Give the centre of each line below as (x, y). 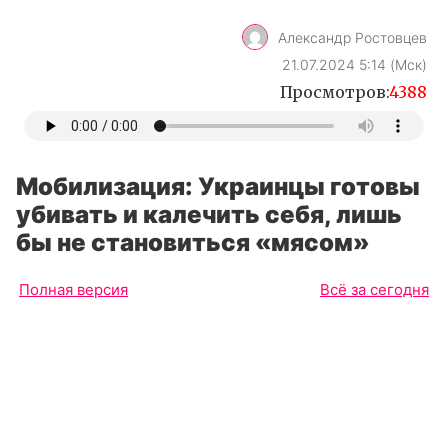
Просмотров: (334, 92)
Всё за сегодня (374, 289)
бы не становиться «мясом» (193, 242)
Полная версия (73, 289)
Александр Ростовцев (352, 37)
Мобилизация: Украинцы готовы (218, 186)
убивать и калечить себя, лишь (209, 214)
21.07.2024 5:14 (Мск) (354, 65)
